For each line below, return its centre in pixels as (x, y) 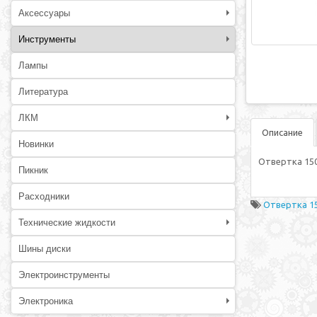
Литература (43, 92)
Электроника (46, 301)
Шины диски (45, 249)
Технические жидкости (67, 223)
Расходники (44, 196)
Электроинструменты (64, 275)
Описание (282, 132)
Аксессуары (44, 13)
